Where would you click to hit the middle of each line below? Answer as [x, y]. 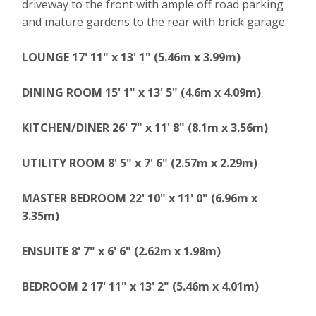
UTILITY [44, 163]
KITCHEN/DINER [66, 128]
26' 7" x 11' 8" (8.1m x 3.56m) [190, 128]
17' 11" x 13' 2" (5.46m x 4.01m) [175, 287]
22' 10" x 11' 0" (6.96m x [193, 199]
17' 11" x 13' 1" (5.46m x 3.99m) [156, 57]
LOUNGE [45, 57]
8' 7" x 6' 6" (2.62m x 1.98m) [146, 251]
